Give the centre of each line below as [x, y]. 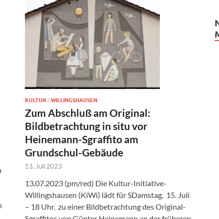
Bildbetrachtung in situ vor [86, 126]
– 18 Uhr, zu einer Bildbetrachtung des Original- [105, 206]
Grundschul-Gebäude [74, 152]
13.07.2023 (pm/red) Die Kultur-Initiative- [96, 183]
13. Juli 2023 [44, 166]
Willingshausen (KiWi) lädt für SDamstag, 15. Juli [107, 195]
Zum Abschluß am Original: [88, 112]
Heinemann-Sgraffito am [82, 139]
